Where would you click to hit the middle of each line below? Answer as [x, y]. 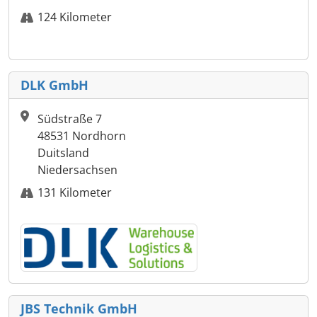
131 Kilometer [75, 193]
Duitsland [63, 153]
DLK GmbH [54, 85]
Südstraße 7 [70, 119]
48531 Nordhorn [82, 136]
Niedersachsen [77, 170]
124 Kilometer [75, 17]
